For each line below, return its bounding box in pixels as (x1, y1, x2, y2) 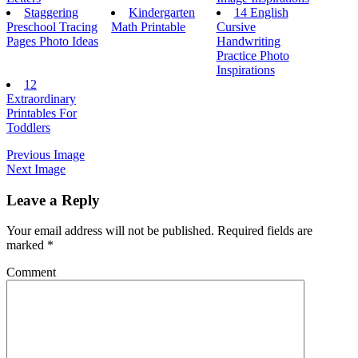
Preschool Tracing (6, 19, 97, 34)
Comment (6, 265, 56, 280)
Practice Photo (216, 48, 289, 62)
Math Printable (111, 19, 186, 34)
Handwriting (216, 34, 280, 48)
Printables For (6, 105, 77, 120)
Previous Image (6, 147, 85, 161)
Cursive (216, 19, 256, 34)
